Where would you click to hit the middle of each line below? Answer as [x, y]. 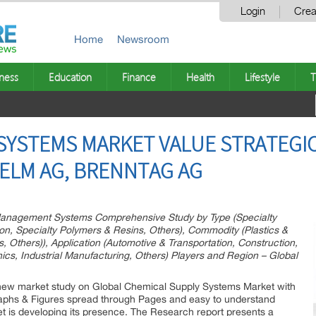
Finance [139, 77]
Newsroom [143, 39]
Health [200, 77]
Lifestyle [262, 77]
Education [70, 77]
